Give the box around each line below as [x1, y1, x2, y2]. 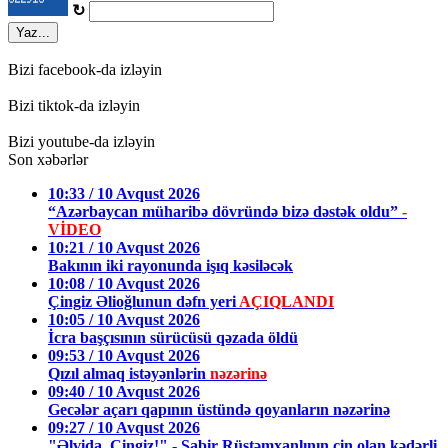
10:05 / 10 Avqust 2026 [48, 311, 200, 329]
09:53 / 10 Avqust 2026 [48, 347, 200, 365]
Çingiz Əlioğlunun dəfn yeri [48, 293, 239, 311]
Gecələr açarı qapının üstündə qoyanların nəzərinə [48, 401, 390, 419]
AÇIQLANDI [239, 293, 334, 311]
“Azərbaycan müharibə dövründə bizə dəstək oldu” [48, 203, 402, 221]
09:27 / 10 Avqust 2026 [48, 419, 200, 437]
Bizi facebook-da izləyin [8, 61, 162, 79]
